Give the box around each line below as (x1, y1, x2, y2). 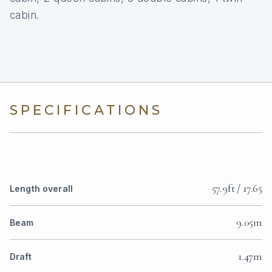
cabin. (10, 9, 39, 22)
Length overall (10, 183, 73, 194)
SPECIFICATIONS (10, 102, 163, 119)
